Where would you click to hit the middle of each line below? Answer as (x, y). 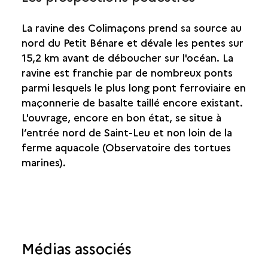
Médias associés (76, 248)
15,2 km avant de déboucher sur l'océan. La (127, 57)
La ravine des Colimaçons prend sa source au (131, 27)
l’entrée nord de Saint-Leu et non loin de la (127, 132)
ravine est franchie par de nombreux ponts (127, 72)
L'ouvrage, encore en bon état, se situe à (121, 117)
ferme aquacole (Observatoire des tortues (126, 147)
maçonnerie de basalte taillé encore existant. (132, 102)
